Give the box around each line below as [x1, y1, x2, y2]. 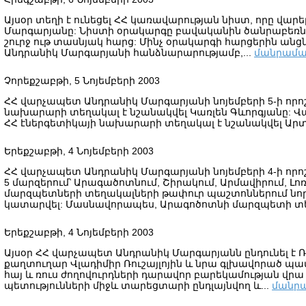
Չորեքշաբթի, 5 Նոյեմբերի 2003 [4, 75, 160, 86]
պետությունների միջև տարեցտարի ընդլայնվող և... [4, 280, 272, 291]
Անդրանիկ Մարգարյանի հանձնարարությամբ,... [4, 47, 254, 58]
